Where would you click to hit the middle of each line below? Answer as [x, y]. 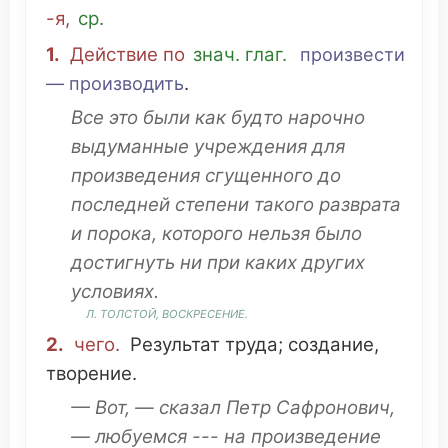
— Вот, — [115, 407]
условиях [112, 291]
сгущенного [259, 175]
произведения [138, 175]
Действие [114, 54]
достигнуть [123, 262]
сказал [190, 407]
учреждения [250, 146]
